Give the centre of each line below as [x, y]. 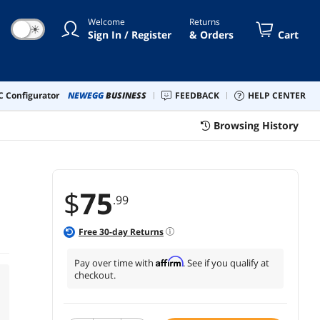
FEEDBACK [200, 95]
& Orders [211, 34]
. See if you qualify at [226, 262]
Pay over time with [115, 262]
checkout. [95, 275]
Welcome [106, 21]
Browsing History [256, 125]
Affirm [169, 261]
